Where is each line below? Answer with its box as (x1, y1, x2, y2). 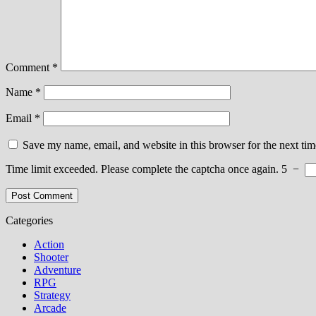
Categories (6, 214, 53, 226)
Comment (6, 61, 52, 73)
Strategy (34, 288, 71, 301)
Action (34, 238, 64, 250)
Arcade (34, 301, 66, 314)
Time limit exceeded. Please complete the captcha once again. (6, 162, 279, 175)
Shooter (34, 250, 68, 263)
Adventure (34, 263, 81, 276)
